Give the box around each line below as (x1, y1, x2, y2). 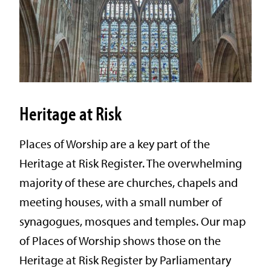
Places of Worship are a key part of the (19, 136, 210, 152)
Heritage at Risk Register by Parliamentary (19, 252, 231, 268)
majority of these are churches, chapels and (19, 175, 238, 191)
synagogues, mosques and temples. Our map (19, 214, 246, 229)
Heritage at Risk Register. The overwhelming (19, 155, 242, 171)
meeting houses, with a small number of (19, 194, 222, 210)
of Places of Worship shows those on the (19, 233, 221, 249)
